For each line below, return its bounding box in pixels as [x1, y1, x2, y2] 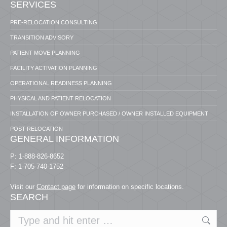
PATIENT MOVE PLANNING [10, 49, 80, 56]
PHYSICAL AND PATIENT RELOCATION [10, 95, 111, 101]
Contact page [36, 182, 75, 191]
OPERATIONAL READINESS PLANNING [10, 80, 112, 86]
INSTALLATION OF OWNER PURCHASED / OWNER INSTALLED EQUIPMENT [10, 110, 208, 117]
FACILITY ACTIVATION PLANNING [10, 64, 97, 71]
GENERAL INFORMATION [10, 133, 119, 144]
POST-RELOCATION [10, 125, 63, 132]
